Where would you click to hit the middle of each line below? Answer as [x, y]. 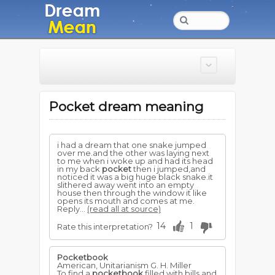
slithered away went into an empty [126, 185]
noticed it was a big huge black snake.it [135, 177]
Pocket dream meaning [126, 107]
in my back [79, 169]
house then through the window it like [132, 193]
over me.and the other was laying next [133, 153]
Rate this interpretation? [105, 227]
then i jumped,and [168, 169]
